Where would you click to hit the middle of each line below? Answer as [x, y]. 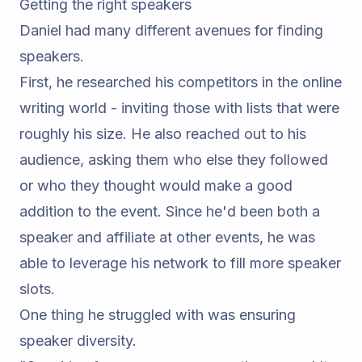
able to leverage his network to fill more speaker [180, 263]
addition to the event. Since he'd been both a [170, 211]
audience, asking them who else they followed [174, 160]
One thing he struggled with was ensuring [158, 315]
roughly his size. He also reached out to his [163, 134]
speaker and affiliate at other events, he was [167, 237]
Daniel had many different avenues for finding [171, 30]
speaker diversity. [78, 341]
